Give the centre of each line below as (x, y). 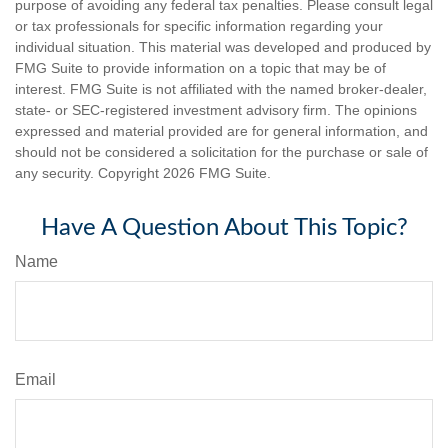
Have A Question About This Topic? (224, 228)
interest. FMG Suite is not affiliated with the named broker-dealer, (221, 89)
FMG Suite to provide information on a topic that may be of (200, 68)
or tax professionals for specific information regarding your (199, 26)
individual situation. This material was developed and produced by (223, 47)
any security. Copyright (89, 173)
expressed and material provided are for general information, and (221, 131)
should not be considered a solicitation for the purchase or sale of (221, 152)
